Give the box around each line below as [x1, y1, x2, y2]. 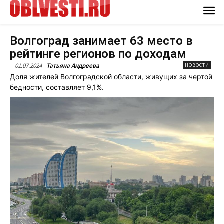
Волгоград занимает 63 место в [10, 33, 193, 48]
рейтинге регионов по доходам [10, 46, 186, 61]
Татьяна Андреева [46, 61, 99, 70]
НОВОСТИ [185, 61, 209, 68]
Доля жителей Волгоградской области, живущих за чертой [10, 72, 212, 81]
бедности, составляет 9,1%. [10, 82, 104, 91]
